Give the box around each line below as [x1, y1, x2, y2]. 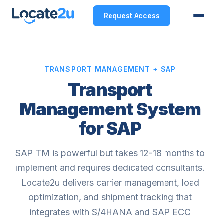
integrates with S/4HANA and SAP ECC [29, 207, 191, 217]
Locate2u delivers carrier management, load [21, 177, 199, 188]
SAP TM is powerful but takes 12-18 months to [15, 148, 205, 158]
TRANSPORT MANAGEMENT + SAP [44, 65, 176, 73]
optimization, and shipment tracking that [28, 192, 192, 202]
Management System [19, 98, 201, 120]
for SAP [79, 117, 141, 139]
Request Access [103, 11, 160, 20]
